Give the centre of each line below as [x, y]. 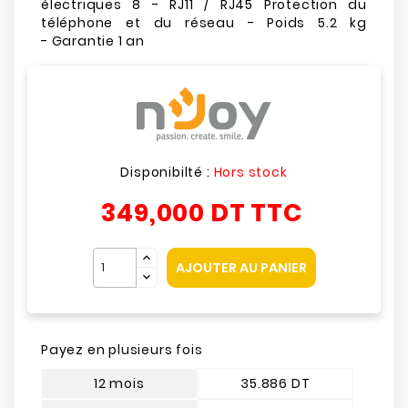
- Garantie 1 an [93, 41]
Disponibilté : [167, 172]
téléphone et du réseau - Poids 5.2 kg [204, 23]
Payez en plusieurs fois [122, 350]
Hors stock [250, 172]
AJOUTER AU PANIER [241, 268]
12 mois [119, 383]
